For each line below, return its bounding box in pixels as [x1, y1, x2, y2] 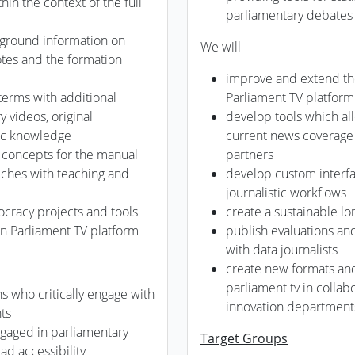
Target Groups [200, 330, 288, 347]
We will [200, 38, 241, 55]
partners [226, 146, 273, 163]
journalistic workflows [226, 184, 346, 201]
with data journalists [226, 241, 338, 258]
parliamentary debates [226, 6, 353, 24]
